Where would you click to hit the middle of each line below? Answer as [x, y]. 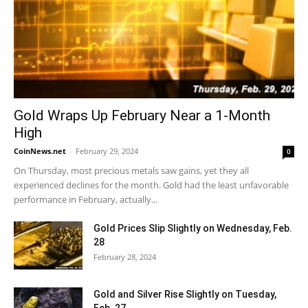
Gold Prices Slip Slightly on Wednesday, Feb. [193, 228]
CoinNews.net [40, 151]
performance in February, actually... [86, 199]
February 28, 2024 [125, 256]
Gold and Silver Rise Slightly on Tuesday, [185, 294]
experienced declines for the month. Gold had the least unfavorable [151, 185]
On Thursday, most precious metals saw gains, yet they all [131, 170]
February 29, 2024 [107, 151]
